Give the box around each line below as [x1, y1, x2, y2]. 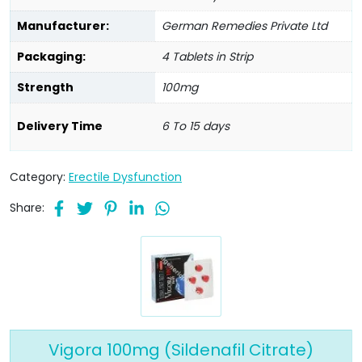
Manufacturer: [17, 17, 109, 34]
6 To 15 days [162, 117, 229, 134]
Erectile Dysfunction [69, 169, 182, 186]
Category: [10, 169, 69, 186]
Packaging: [17, 48, 86, 65]
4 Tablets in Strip [162, 48, 253, 65]
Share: [10, 199, 44, 216]
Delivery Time [17, 117, 103, 134]
